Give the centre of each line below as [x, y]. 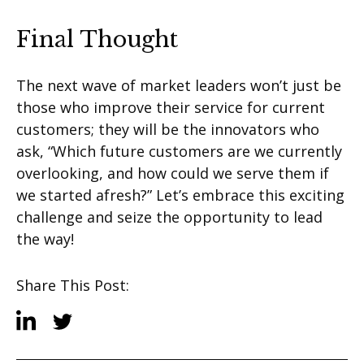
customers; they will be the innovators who [168, 130]
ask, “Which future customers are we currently [179, 152]
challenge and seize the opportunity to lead [169, 217]
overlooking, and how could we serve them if [173, 173]
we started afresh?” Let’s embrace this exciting [180, 195]
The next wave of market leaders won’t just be [179, 86]
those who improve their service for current [171, 108]
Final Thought [97, 40]
